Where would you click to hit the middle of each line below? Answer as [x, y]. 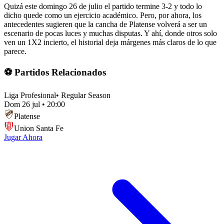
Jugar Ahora [23, 137]
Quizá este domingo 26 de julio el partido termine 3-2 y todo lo [103, 6]
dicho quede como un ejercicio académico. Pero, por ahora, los [103, 15]
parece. [15, 51]
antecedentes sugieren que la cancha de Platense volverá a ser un [105, 24]
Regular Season [86, 95]
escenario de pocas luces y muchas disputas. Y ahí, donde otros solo [110, 33]
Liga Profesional [30, 95]
